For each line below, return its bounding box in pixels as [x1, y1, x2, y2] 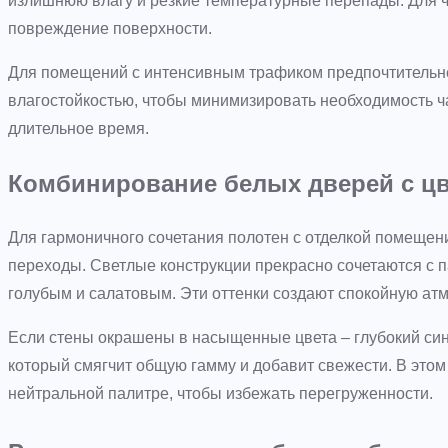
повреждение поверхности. [8, 20, 212, 38]
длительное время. [8, 120, 149, 138]
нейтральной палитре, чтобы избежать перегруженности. [8, 384, 433, 402]
